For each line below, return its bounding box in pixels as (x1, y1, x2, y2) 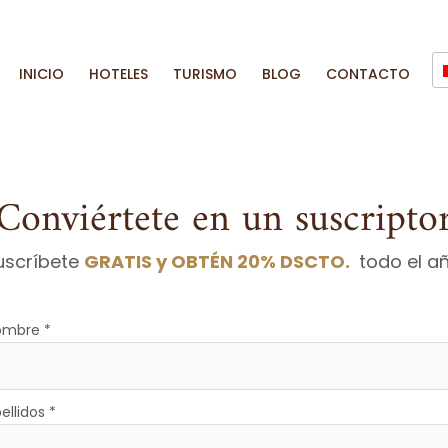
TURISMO (173, 63, 237, 84)
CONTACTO (326, 63, 410, 84)
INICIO (19, 63, 64, 84)
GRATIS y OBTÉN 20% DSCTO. (84, 248, 354, 274)
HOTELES (89, 63, 148, 84)
